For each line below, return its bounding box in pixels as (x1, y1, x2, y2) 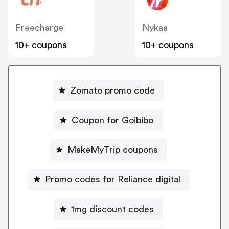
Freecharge (15, 23, 63, 33)
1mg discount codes (71, 204, 154, 214)
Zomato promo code (70, 85, 155, 95)
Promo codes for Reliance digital (44, 174, 180, 184)
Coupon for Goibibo (72, 115, 153, 125)
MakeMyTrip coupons (67, 145, 158, 154)
